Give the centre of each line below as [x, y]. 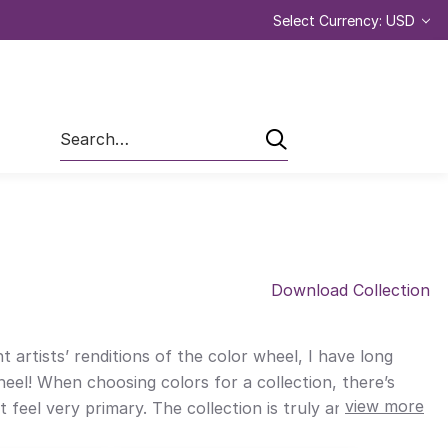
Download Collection [350, 290]
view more [384, 406]
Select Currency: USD [346, 20]
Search [82, 129]
